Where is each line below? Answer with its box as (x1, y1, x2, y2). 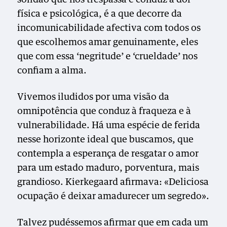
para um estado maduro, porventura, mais (17, 163, 200, 173)
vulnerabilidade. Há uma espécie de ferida (17, 121, 201, 130)
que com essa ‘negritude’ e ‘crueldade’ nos (17, 52, 198, 61)
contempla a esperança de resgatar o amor (17, 149, 199, 159)
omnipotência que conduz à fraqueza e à (17, 106, 192, 116)
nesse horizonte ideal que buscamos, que (17, 135, 194, 144)
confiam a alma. (17, 66, 87, 75)
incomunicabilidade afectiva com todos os (17, 23, 201, 33)
